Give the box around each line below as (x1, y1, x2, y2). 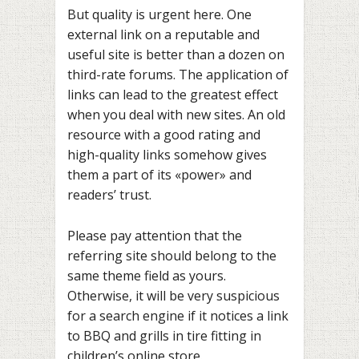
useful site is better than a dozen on (67, 45, 284, 63)
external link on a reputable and (67, 25, 260, 43)
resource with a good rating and (67, 125, 260, 143)
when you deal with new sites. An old (67, 105, 285, 123)
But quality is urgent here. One (67, 5, 252, 23)
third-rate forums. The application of (67, 65, 288, 83)
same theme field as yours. (67, 266, 226, 284)
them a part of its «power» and (67, 165, 252, 184)
